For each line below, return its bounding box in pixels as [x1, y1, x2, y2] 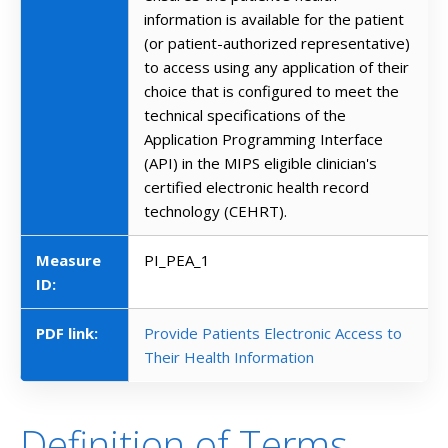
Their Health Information [144, 347, 314, 368]
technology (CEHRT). [144, 201, 287, 222]
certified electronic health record [144, 177, 369, 198]
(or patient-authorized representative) [144, 33, 410, 54]
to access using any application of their [144, 57, 409, 78]
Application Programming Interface [144, 129, 383, 150]
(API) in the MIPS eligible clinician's [144, 153, 377, 174]
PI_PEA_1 [144, 250, 210, 271]
